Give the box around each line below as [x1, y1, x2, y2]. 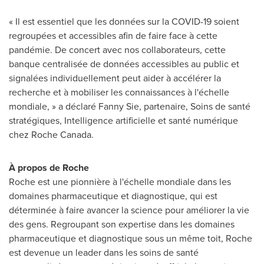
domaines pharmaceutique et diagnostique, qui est [9, 189, 217, 203]
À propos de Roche [9, 161, 89, 174]
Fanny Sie [98, 100, 139, 113]
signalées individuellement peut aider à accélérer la [9, 71, 221, 85]
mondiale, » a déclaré [9, 100, 98, 113]
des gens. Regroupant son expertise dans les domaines [9, 217, 235, 231]
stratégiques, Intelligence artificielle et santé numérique [9, 114, 238, 127]
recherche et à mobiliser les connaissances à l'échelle [9, 85, 229, 99]
